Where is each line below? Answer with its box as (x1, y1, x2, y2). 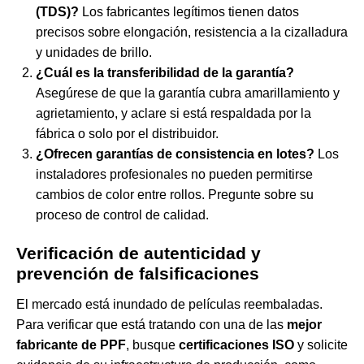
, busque (126, 338, 179, 353)
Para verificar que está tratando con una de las (16, 318, 287, 332)
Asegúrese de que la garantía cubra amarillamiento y (36, 86, 340, 101)
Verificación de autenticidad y (16, 244, 261, 263)
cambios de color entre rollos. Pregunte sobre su (36, 188, 314, 202)
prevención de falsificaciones (16, 264, 259, 284)
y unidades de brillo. (36, 45, 152, 60)
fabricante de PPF (16, 338, 126, 353)
